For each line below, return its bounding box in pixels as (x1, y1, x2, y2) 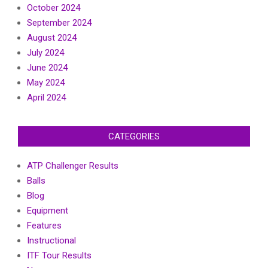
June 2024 (27, 62, 68, 74)
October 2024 (27, 2, 80, 14)
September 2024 (27, 17, 92, 29)
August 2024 (27, 32, 77, 44)
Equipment (27, 205, 68, 217)
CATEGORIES (108, 131, 160, 142)
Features (27, 220, 62, 232)
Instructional (27, 235, 76, 246)
